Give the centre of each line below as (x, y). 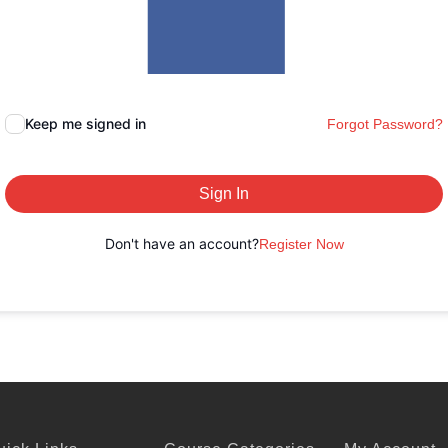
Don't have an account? (181, 243)
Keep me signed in (85, 123)
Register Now (301, 243)
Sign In (224, 193)
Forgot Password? (385, 123)
